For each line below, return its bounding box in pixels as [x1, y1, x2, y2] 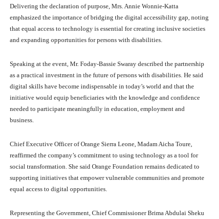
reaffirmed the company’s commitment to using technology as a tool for [10, 152, 198, 159]
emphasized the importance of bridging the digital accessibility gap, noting [10, 14, 209, 22]
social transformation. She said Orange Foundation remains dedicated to [10, 163, 199, 171]
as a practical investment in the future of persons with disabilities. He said [10, 71, 203, 79]
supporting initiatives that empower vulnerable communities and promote [10, 174, 204, 182]
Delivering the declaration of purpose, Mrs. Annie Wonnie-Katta [10, 2, 178, 10]
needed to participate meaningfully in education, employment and [10, 105, 185, 113]
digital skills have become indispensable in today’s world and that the [10, 83, 194, 90]
